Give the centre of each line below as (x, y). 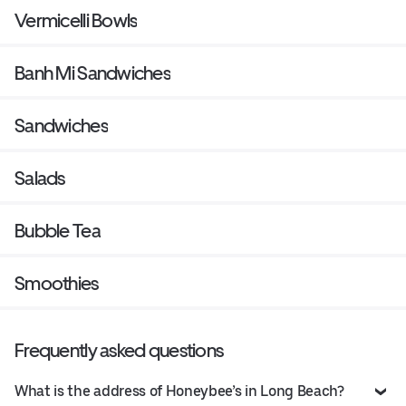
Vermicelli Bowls (76, 21)
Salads (40, 179)
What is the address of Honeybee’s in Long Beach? (179, 391)
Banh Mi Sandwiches (93, 73)
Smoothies (57, 284)
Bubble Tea (58, 231)
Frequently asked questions (119, 351)
